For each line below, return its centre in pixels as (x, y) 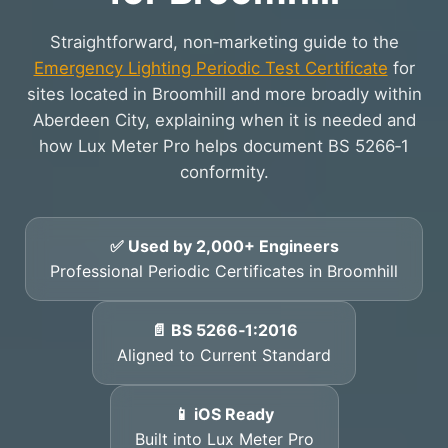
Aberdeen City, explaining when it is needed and (224, 119)
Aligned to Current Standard (224, 354)
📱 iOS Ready (224, 413)
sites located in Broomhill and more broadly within (224, 93)
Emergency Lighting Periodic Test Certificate (210, 67)
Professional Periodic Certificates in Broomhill (224, 270)
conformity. (224, 171)
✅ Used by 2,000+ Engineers (224, 245)
